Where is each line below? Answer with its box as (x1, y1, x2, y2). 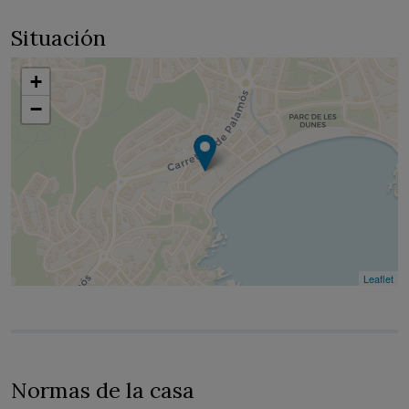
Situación (11, 23, 106, 51)
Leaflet (363, 270, 393, 286)
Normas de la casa (11, 375, 194, 404)
